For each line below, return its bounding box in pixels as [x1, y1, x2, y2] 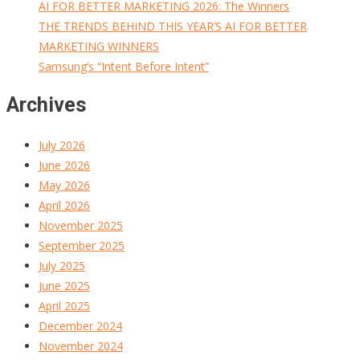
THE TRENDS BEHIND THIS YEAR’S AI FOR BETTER [39, 18, 307, 34]
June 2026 [39, 157, 90, 173]
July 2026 [39, 137, 85, 153]
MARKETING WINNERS [39, 38, 159, 54]
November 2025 [39, 218, 123, 233]
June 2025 [39, 278, 90, 293]
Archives [6, 93, 86, 117]
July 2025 [39, 258, 85, 273]
